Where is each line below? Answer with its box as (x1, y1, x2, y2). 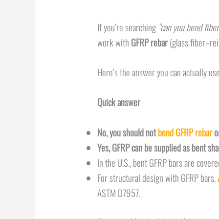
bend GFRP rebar (157, 125, 212, 139)
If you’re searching (97, 20, 158, 34)
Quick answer (97, 95, 140, 109)
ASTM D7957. (97, 185, 142, 199)
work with (97, 35, 131, 49)
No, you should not (97, 125, 158, 139)
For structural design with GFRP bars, (97, 170, 218, 184)
